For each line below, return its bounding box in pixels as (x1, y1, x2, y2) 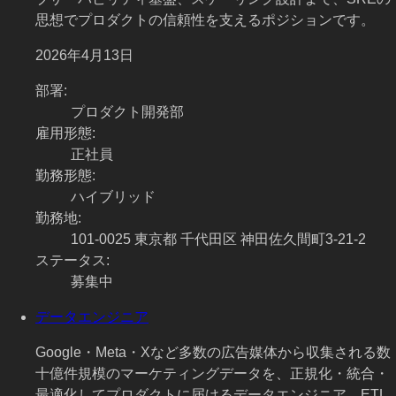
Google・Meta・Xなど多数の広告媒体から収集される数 (35, 345, 391, 361)
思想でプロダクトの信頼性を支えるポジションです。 (35, 12, 375, 28)
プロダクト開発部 (71, 104, 184, 120)
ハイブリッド (71, 189, 156, 205)
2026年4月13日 (35, 48, 133, 64)
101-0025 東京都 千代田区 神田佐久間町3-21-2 (71, 232, 366, 247)
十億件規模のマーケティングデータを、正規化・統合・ (35, 366, 389, 382)
